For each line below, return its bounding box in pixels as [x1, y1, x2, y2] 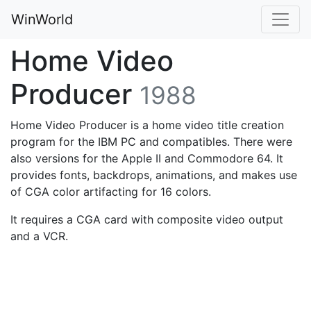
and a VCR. [10, 229, 68, 243]
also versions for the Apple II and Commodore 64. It [10, 151, 283, 165]
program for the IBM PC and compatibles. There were [10, 135, 292, 149]
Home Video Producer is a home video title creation [10, 118, 284, 132]
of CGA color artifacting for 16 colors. [10, 185, 211, 199]
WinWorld [11, 11, 73, 28]
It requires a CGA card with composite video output [10, 212, 283, 226]
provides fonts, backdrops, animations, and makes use [10, 168, 297, 182]
